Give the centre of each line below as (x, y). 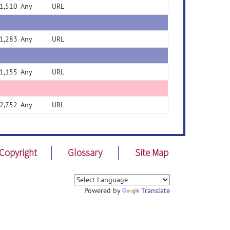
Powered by (103, 190)
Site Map (152, 152)
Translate (156, 190)
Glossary (85, 152)
